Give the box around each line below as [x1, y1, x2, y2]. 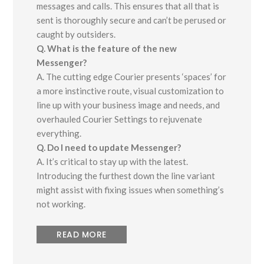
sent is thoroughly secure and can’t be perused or [37, 15, 227, 26]
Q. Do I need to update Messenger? [37, 142, 181, 153]
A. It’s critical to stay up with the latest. [37, 156, 189, 167]
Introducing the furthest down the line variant [37, 170, 216, 181]
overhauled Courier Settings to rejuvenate [37, 114, 203, 125]
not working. [37, 199, 86, 210]
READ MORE [57, 229, 107, 241]
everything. [37, 128, 82, 139]
